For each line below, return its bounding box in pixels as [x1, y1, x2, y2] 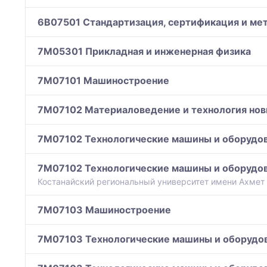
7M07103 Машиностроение [38, 204, 171, 216]
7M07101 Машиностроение [38, 74, 169, 87]
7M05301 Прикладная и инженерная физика [38, 45, 251, 58]
